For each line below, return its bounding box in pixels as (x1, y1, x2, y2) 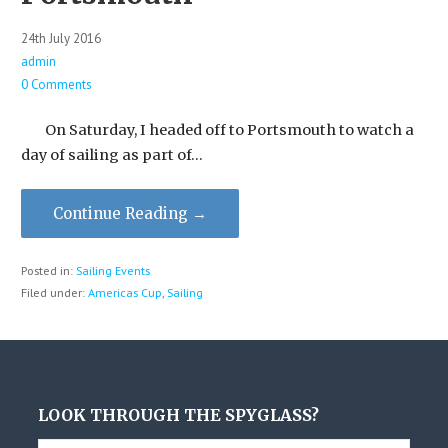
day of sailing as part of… (20, 145, 203, 164)
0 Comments (20, 75, 92, 93)
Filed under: (20, 284, 88, 300)
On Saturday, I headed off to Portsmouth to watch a (20, 120, 414, 139)
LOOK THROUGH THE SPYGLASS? (38, 404, 320, 425)
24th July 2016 (20, 29, 101, 47)
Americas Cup (87, 284, 162, 300)
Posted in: (20, 262, 76, 278)
